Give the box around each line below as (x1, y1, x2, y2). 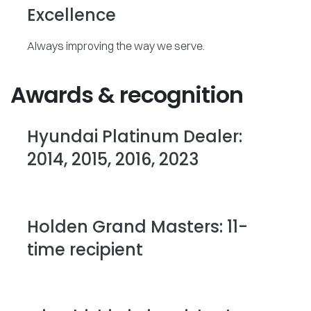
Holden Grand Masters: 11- (27, 215, 248, 239)
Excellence (27, 3, 116, 27)
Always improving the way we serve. (27, 39, 205, 53)
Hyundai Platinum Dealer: (27, 125, 242, 149)
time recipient (27, 238, 143, 262)
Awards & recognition (10, 79, 243, 111)
